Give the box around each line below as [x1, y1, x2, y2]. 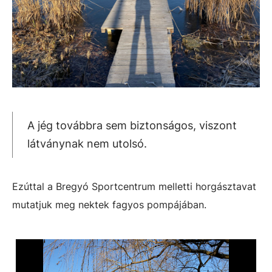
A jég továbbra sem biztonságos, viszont [27, 119, 237, 132]
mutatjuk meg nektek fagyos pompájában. [12, 199, 206, 211]
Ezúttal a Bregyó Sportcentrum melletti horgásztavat [12, 180, 256, 192]
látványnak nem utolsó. [27, 137, 147, 150]
